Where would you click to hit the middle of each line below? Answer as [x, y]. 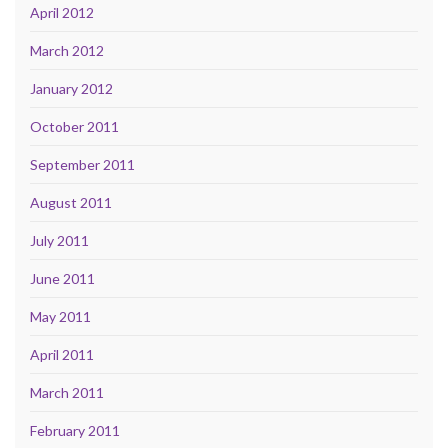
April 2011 [62, 354]
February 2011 [75, 430]
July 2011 [59, 240]
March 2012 [67, 50]
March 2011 [67, 392]
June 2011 [62, 278]
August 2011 [71, 202]
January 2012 [71, 88]
